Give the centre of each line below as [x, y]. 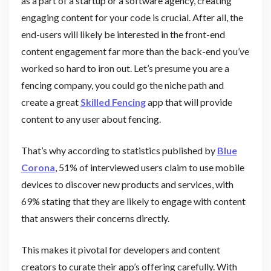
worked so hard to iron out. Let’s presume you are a [125, 68]
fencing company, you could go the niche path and [122, 85]
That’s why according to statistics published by [119, 150]
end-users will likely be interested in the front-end [123, 34]
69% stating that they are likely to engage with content [133, 201]
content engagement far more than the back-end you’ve [135, 51]
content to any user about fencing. [91, 119]
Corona [38, 167]
